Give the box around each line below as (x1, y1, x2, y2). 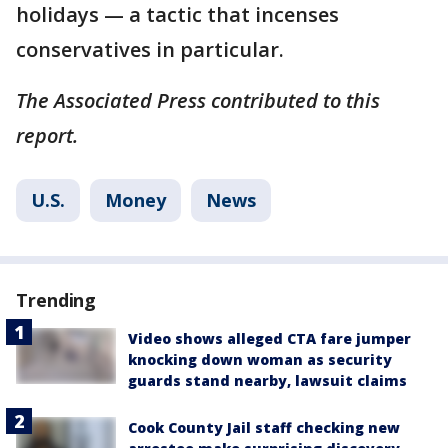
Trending (16, 288, 97, 312)
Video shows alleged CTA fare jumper (128, 329, 411, 348)
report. (16, 122, 83, 149)
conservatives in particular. (16, 36, 284, 63)
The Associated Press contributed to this (16, 87, 380, 114)
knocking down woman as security (128, 350, 392, 369)
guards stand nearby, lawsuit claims (128, 371, 407, 390)
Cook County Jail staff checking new (128, 418, 400, 437)
